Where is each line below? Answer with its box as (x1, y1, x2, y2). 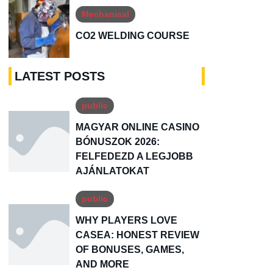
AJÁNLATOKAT (76, 166, 149, 177)
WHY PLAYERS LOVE (76, 215, 177, 226)
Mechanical (82, 9, 129, 19)
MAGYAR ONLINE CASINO (76, 122, 199, 133)
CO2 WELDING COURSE (76, 30, 190, 41)
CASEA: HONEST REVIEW (76, 230, 199, 241)
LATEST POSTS (15, 69, 105, 83)
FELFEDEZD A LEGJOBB (76, 151, 193, 162)
